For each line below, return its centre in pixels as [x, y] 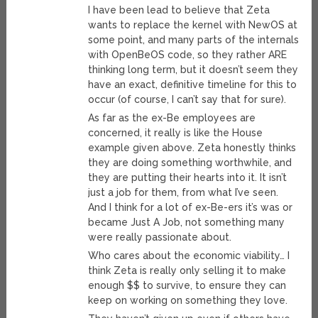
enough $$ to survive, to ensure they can [187, 286]
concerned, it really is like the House [176, 133]
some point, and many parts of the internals [194, 40]
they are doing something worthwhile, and [190, 163]
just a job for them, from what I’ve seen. [183, 193]
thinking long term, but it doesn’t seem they [193, 70]
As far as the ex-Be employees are [172, 118]
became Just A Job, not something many [187, 223]
